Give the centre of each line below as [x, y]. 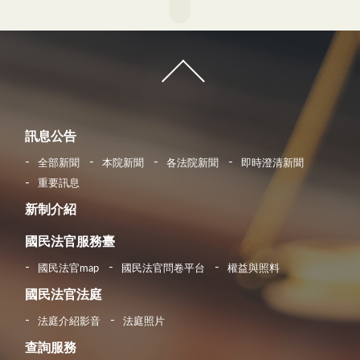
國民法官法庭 [63, 295]
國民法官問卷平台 [163, 268]
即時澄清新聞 [272, 163]
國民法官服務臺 [70, 242]
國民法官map [68, 268]
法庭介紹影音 [69, 321]
